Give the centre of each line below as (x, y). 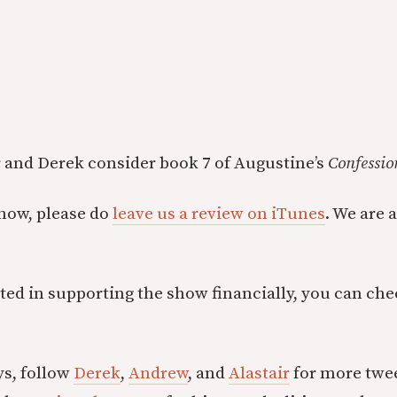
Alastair (259, 374)
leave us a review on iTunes (219, 214)
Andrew (158, 374)
